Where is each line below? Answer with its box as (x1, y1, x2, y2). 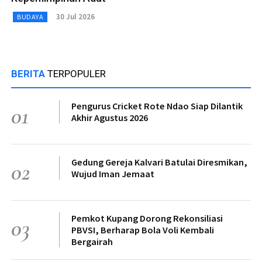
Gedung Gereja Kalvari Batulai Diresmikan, (71, 156, 247, 168)
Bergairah (71, 235, 113, 247)
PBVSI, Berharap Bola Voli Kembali (71, 223, 214, 236)
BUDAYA (17, 12, 43, 21)
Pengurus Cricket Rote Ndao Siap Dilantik (71, 99, 243, 112)
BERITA (11, 67, 47, 80)
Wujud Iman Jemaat (71, 167, 154, 180)
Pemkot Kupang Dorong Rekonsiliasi (71, 212, 223, 224)
